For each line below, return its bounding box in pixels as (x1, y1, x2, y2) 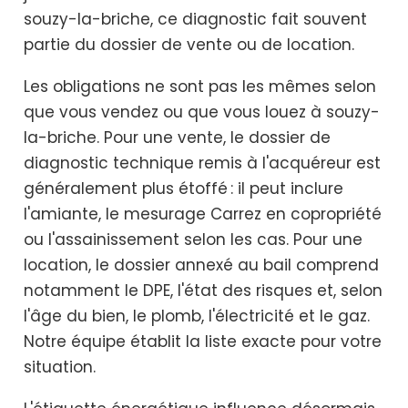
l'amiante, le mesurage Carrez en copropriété (24, 203, 382, 226)
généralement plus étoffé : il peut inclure (24, 178, 343, 200)
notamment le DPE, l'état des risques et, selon (24, 280, 382, 302)
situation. (24, 356, 96, 379)
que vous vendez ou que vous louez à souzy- (24, 101, 380, 124)
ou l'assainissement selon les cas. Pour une (24, 229, 362, 251)
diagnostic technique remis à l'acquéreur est (24, 152, 381, 175)
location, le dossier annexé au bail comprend (24, 254, 379, 277)
